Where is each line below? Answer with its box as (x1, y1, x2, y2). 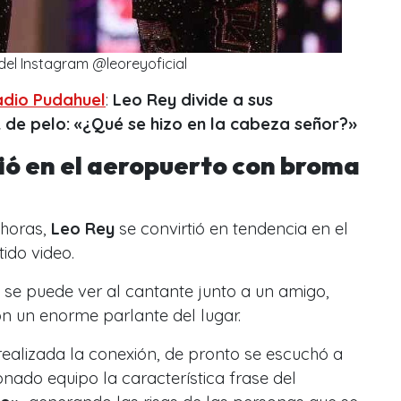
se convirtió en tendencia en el (115, 218, 348, 239)
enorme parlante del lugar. (39, 304, 245, 326)
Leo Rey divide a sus (108, 89, 273, 110)
